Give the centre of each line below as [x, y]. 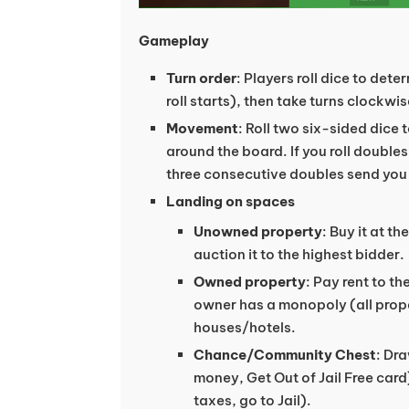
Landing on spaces [231, 201]
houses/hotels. [245, 327]
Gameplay [174, 40]
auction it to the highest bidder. [299, 254]
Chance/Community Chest [285, 354]
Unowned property [258, 231]
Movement [202, 128]
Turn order [201, 78]
